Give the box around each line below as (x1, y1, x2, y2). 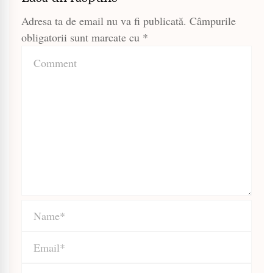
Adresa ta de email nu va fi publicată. (21, 13, 186, 29)
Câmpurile (190, 13, 236, 29)
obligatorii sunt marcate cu (21, 30, 143, 45)
